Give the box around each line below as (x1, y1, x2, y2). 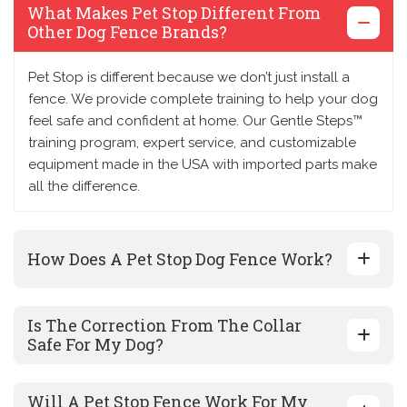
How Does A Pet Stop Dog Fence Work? (27, 247, 333, 270)
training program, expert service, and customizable (28, 134, 356, 152)
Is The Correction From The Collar (27, 314, 302, 337)
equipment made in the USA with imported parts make (28, 156, 377, 174)
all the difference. (28, 178, 140, 195)
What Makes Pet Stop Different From (27, 2, 321, 25)
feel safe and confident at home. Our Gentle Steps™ (28, 113, 362, 130)
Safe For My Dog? (27, 333, 164, 356)
